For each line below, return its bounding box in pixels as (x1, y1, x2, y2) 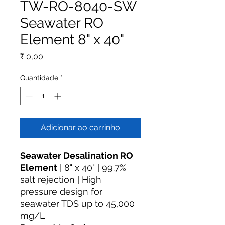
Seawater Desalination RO (20, 150, 133, 161)
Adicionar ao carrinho (41, 123, 120, 132)
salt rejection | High (20, 174, 101, 185)
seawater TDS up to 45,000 (20, 198, 135, 209)
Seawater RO (20, 15, 103, 31)
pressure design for (20, 186, 102, 197)
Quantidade (20, 74, 58, 82)
